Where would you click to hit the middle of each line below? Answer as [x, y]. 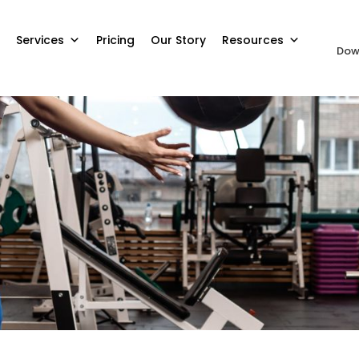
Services [40, 40]
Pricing [115, 40]
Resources [252, 40]
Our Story [178, 40]
